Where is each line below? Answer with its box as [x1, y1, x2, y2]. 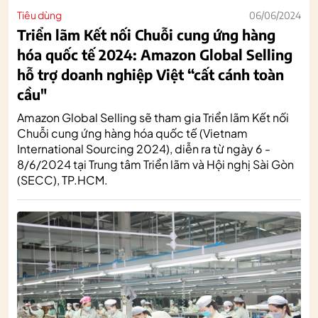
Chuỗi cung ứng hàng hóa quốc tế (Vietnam [17, 125, 248, 141]
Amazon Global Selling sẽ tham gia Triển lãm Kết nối [17, 109, 289, 125]
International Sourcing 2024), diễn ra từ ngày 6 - [17, 141, 270, 156]
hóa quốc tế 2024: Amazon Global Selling [17, 45, 292, 63]
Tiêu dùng [17, 8, 62, 21]
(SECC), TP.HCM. [17, 172, 108, 187]
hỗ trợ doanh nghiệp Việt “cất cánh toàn [17, 65, 284, 83]
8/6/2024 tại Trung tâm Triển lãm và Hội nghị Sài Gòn [17, 156, 294, 172]
